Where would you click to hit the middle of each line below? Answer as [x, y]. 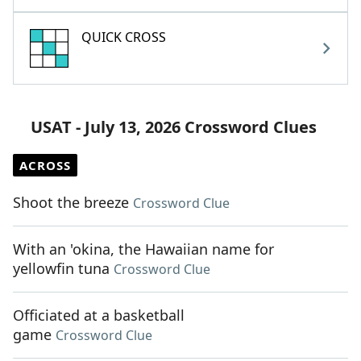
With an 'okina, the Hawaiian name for [143, 249]
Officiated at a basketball [99, 315]
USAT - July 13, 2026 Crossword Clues [174, 127]
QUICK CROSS [124, 37]
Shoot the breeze [71, 203]
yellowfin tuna [61, 269]
